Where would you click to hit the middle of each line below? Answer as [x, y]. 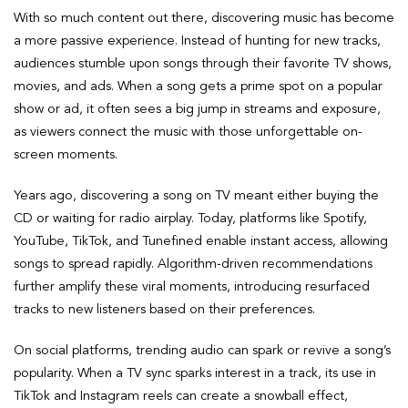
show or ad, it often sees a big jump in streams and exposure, [197, 109]
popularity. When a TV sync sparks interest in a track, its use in [195, 373]
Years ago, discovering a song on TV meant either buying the [196, 195]
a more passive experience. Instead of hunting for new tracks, [197, 41]
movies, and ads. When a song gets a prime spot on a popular [198, 86]
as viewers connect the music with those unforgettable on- [188, 132]
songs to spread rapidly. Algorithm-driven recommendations [193, 264]
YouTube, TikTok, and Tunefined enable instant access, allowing [201, 241]
